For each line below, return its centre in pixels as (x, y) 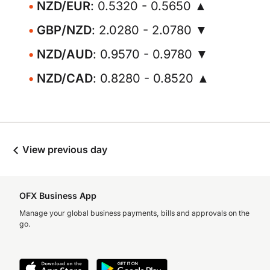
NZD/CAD (65, 78)
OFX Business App (58, 196)
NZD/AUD (65, 54)
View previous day (64, 149)
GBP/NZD (64, 30)
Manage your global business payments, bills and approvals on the (134, 213)
